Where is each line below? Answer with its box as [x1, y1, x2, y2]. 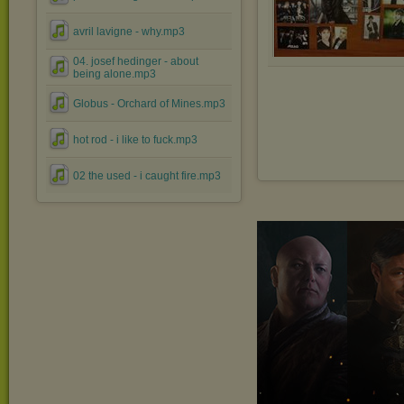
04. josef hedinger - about [73, 55, 198, 68]
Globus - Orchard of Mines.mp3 [73, 97, 225, 110]
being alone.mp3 [73, 68, 156, 80]
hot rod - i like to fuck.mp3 [73, 133, 197, 146]
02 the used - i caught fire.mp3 [73, 170, 221, 182]
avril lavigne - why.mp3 [73, 25, 185, 38]
